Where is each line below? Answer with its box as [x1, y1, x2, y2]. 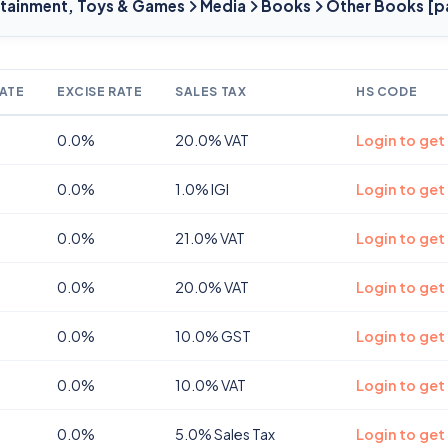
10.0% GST [175, 327, 251, 345]
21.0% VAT [175, 229, 245, 247]
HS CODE [356, 84, 418, 99]
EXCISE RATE [57, 84, 143, 99]
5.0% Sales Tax [175, 425, 275, 443]
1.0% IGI [175, 180, 229, 198]
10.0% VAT [175, 376, 246, 394]
